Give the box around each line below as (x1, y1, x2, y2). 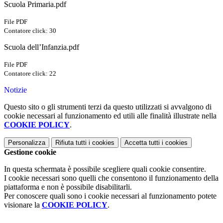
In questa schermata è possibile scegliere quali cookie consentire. (4, 165, 206, 174)
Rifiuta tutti (55, 139, 87, 147)
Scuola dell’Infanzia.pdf (4, 43, 79, 52)
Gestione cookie (4, 148, 56, 157)
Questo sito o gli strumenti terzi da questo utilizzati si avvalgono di (4, 103, 212, 111)
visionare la (4, 201, 42, 210)
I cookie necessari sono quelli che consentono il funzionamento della (4, 174, 219, 183)
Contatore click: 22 (4, 70, 56, 78)
